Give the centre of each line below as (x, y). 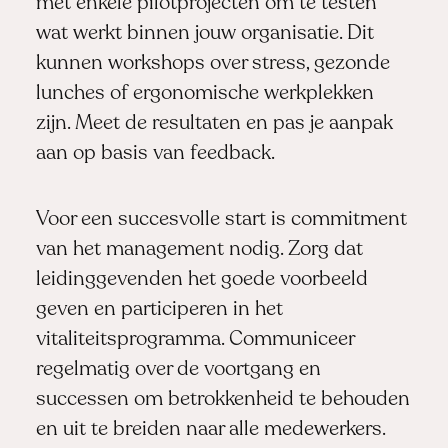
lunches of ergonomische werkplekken (204, 93)
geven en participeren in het (159, 310)
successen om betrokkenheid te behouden (222, 400)
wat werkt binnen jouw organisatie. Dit (204, 33)
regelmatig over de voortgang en (178, 370)
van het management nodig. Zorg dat (199, 250)
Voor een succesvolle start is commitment (221, 220)
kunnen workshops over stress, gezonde (212, 63)
